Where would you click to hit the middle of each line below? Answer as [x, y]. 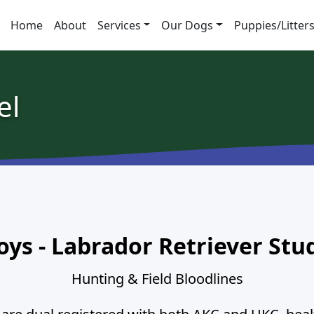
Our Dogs [187, 25]
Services [119, 25]
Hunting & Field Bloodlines [157, 279]
